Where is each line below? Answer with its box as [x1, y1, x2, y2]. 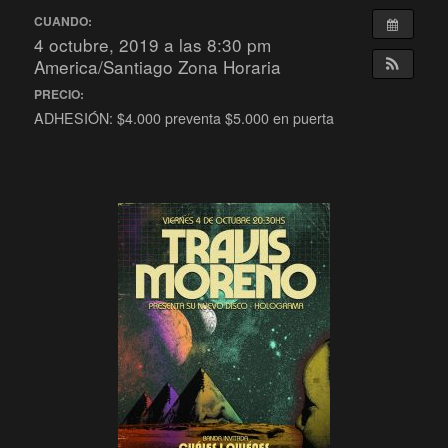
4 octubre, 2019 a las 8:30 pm [34, 31, 272, 57]
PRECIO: [34, 85, 85, 104]
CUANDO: [34, 11, 93, 30]
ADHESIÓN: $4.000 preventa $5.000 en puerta [34, 108, 335, 129]
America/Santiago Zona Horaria [34, 53, 282, 79]
